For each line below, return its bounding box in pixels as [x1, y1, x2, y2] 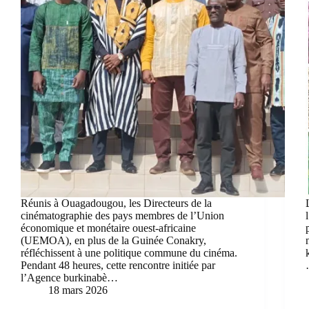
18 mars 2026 [48, 283, 108, 296]
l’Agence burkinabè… [21, 271, 118, 283]
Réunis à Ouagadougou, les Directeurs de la [21, 197, 212, 209]
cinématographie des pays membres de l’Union [21, 209, 224, 221]
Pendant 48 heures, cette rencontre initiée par [21, 259, 215, 271]
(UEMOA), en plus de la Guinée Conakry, [21, 234, 206, 246]
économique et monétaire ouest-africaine [21, 221, 196, 234]
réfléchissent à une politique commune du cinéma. [21, 246, 237, 259]
